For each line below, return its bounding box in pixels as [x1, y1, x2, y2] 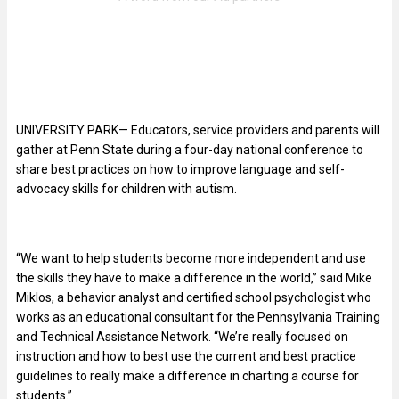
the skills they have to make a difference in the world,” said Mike [16, 270, 372, 285]
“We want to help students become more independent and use [16, 250, 366, 265]
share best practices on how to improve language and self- [16, 161, 345, 176]
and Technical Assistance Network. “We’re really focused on [16, 329, 348, 344]
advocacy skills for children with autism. [16, 181, 237, 196]
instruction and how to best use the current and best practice [16, 348, 356, 363]
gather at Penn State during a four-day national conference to [16, 142, 363, 157]
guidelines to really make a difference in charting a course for [16, 368, 359, 383]
